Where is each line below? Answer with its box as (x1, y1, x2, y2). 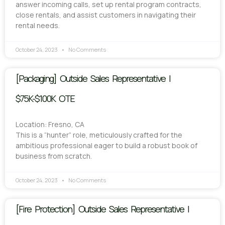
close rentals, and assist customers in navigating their (16, 10, 196, 20)
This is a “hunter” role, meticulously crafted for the (16, 130, 182, 140)
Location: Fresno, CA (16, 119, 84, 129)
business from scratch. (16, 151, 92, 161)
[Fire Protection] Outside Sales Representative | (16, 202, 189, 215)
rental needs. (16, 20, 60, 30)
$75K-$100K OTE (16, 92, 74, 104)
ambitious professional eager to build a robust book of (16, 140, 197, 150)
